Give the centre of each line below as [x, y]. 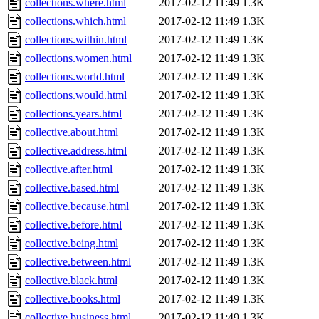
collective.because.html [77, 206]
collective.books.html [73, 299]
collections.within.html [76, 40]
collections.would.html [76, 95]
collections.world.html [75, 77]
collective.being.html [72, 244]
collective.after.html [69, 169]
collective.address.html [76, 151]
